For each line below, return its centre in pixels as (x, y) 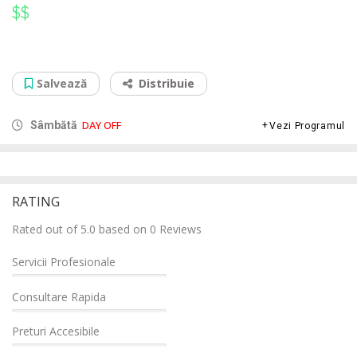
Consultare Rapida (59, 296)
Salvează (62, 83)
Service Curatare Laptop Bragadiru (181, 12)
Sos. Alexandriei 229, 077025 (86, 53)
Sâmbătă (53, 125)
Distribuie (167, 83)
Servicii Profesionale (64, 261)
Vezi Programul (307, 126)
